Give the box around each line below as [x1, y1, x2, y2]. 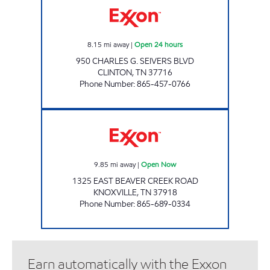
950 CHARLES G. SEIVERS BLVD [76, 55, 194, 67]
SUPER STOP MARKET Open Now [134, 109, 235, 119]
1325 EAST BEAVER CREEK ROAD [72, 175, 198, 187]
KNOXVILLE [93, 186, 137, 198]
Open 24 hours [134, 39, 183, 49]
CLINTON [98, 66, 132, 78]
